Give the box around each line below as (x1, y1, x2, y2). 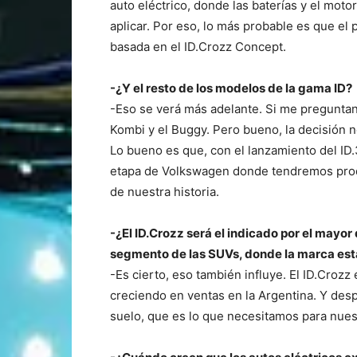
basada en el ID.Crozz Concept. (110, 38, 286, 54)
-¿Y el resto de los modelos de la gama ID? (110, 80, 352, 96)
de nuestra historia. (110, 183, 219, 199)
